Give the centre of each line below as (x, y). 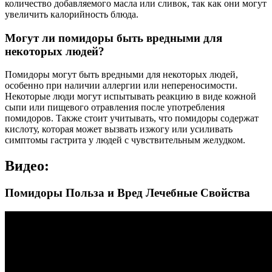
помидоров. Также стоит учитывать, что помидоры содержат (132, 118)
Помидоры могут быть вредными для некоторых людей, (121, 75)
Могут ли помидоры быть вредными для (114, 38)
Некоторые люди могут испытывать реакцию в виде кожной (131, 97)
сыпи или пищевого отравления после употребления (115, 107)
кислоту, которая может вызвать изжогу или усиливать (119, 129)
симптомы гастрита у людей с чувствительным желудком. (125, 140)
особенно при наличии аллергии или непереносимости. (121, 86)
